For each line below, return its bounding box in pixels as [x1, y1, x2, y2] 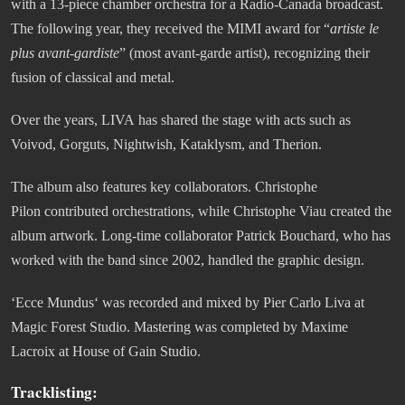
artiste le [330, 21, 379, 37]
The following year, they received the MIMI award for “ [11, 21, 330, 37]
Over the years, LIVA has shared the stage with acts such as [11, 112, 351, 128]
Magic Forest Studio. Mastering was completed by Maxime [11, 319, 348, 335]
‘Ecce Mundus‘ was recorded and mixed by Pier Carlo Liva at [11, 295, 364, 311]
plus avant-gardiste [11, 45, 119, 61]
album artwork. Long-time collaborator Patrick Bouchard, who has [11, 228, 391, 244]
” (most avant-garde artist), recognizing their [119, 45, 370, 61]
